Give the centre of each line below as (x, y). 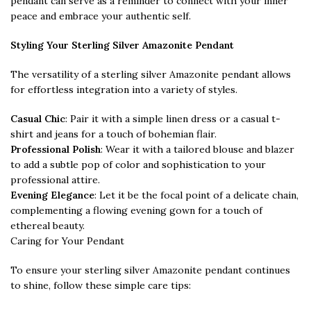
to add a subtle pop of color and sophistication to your (138, 164)
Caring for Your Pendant (67, 241)
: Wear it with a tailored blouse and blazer (197, 149)
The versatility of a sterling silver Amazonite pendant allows (151, 74)
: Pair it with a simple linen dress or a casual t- (173, 118)
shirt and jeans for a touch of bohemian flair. (114, 134)
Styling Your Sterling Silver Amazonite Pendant (122, 45)
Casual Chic (38, 118)
